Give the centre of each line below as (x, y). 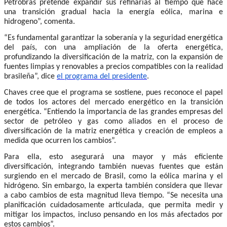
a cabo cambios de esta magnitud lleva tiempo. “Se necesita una (113, 195)
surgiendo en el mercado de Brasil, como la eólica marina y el (113, 176)
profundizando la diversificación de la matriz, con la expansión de (113, 57)
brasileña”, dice (30, 76)
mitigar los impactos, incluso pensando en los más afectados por (113, 215)
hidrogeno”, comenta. (40, 22)
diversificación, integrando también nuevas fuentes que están (113, 166)
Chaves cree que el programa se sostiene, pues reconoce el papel (113, 92)
